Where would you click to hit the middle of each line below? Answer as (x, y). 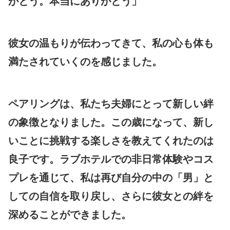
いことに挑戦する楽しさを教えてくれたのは (111, 140)
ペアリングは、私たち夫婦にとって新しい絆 (111, 103)
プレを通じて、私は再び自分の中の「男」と (111, 177)
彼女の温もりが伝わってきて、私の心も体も (111, 43)
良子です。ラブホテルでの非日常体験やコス (111, 159)
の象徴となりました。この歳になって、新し (111, 122)
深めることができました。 (70, 214)
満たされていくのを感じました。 (85, 61)
